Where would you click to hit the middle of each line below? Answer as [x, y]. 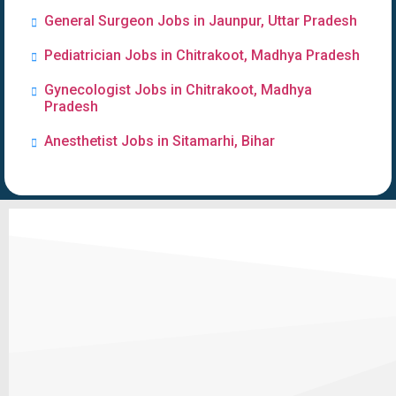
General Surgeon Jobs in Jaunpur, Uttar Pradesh [201, 21]
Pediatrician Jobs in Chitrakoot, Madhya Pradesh [202, 55]
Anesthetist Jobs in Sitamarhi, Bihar [160, 141]
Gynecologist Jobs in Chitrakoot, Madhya [178, 90]
